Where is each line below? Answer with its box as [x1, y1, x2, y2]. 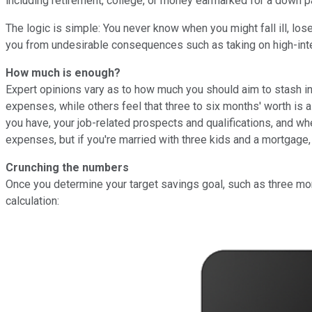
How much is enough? [6, 65, 120, 79]
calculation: [6, 194, 59, 208]
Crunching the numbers [6, 160, 129, 174]
